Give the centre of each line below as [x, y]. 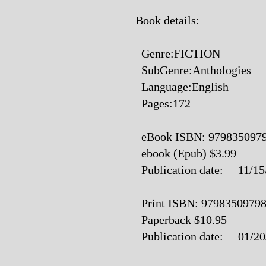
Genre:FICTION [178, 53]
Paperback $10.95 [181, 220]
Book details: [167, 20]
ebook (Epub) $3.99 [186, 153]
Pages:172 [163, 103]
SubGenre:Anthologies [193, 70]
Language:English [182, 87]
